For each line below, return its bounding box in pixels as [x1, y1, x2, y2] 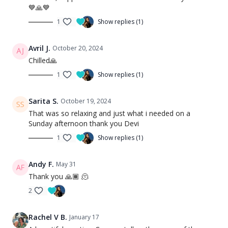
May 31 [56, 160, 76, 168]
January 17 [69, 213, 99, 221]
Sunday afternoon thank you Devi [28, 119, 139, 128]
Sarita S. [28, 96, 59, 106]
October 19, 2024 [61, 97, 111, 105]
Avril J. [28, 43, 50, 53]
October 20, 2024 [52, 44, 103, 52]
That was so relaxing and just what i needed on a [28, 108, 190, 118]
